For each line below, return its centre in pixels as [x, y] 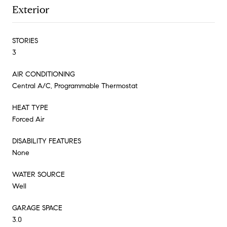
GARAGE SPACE [37, 208]
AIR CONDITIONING [44, 74]
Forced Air [28, 119]
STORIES [25, 41]
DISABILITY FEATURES [47, 141]
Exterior [31, 10]
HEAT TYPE [30, 107]
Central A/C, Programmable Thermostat [75, 86]
